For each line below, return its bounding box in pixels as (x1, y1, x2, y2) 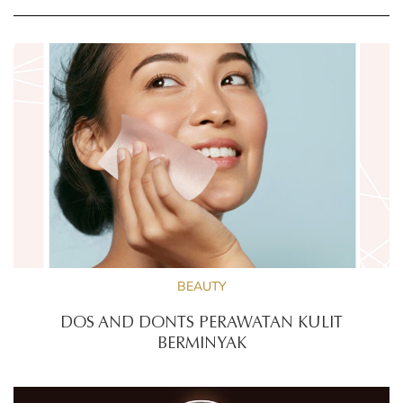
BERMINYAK (157, 336, 246, 354)
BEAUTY (176, 278, 227, 295)
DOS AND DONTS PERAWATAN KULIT (60, 316, 343, 333)
